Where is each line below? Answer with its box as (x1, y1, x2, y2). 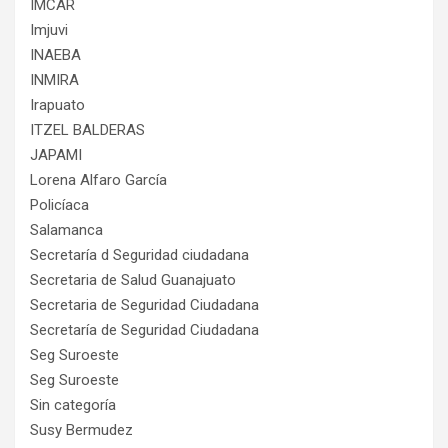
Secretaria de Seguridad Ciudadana (30, 296, 259, 314)
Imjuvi (30, 21, 68, 39)
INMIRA (30, 71, 79, 89)
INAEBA (30, 46, 81, 64)
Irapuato (30, 96, 85, 114)
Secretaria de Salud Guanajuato (30, 271, 236, 289)
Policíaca (30, 196, 89, 214)
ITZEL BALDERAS (30, 121, 145, 139)
